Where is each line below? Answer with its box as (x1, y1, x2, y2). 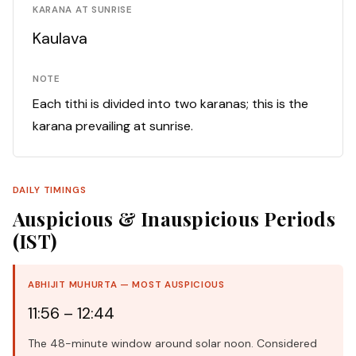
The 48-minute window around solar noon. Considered (28, 336, 317, 351)
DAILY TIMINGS (13, 184, 87, 197)
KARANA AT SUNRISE (33, 4, 133, 17)
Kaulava (33, 28, 87, 49)
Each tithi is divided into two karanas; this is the (33, 95, 308, 113)
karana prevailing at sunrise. (33, 118, 193, 135)
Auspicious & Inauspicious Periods (13, 206, 335, 232)
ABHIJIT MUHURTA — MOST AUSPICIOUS (28, 279, 225, 292)
